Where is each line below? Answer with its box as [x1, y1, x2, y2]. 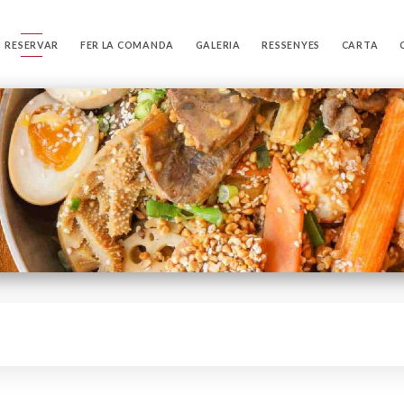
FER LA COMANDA [79, 39, 175, 50]
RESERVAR [5, 39, 60, 50]
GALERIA [195, 39, 241, 50]
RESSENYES [262, 39, 321, 50]
